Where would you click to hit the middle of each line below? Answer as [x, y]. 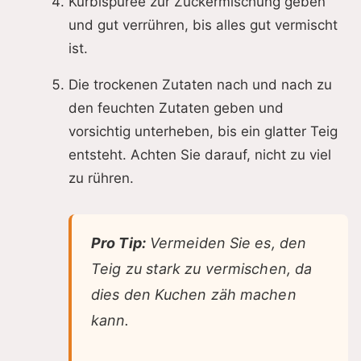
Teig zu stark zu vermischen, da [202, 269]
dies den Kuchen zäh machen [194, 295]
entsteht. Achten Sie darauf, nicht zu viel [200, 155]
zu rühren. [101, 178]
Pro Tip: [118, 243]
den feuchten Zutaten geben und [176, 108]
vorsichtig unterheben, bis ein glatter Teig [203, 132]
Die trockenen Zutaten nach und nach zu [200, 85]
